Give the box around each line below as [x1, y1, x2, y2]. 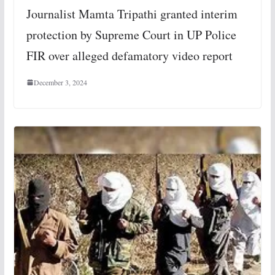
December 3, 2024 [33, 77, 87, 87]
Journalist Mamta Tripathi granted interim [26, 5, 238, 22]
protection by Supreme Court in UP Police [26, 26, 236, 43]
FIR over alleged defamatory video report [26, 47, 233, 64]
